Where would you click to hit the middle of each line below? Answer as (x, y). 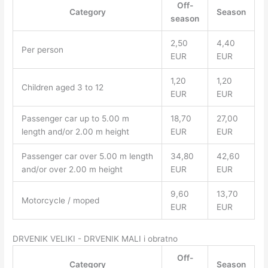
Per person (42, 50)
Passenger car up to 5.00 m (75, 119)
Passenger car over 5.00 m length (87, 156)
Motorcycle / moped (60, 201)
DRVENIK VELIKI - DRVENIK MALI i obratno (95, 238)
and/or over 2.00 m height (72, 170)
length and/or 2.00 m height (75, 132)
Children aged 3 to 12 (62, 88)
